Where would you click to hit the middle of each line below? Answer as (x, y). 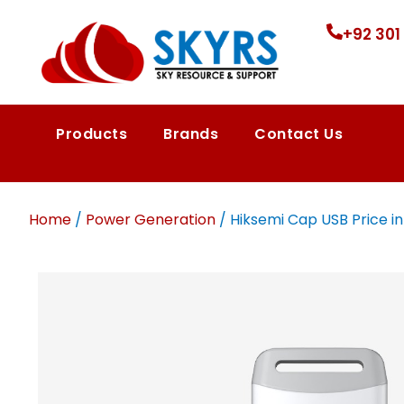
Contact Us (298, 133)
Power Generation (151, 219)
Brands (191, 133)
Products (92, 133)
